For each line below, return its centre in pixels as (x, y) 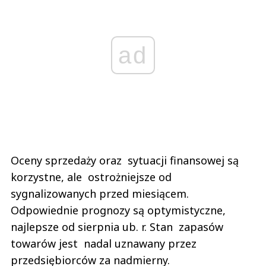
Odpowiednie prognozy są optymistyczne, (118, 210)
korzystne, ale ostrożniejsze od (91, 177)
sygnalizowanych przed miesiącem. (100, 193)
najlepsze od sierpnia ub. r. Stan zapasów (117, 227)
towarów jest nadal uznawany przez (104, 243)
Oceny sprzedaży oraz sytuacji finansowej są (126, 160)
